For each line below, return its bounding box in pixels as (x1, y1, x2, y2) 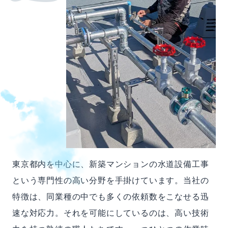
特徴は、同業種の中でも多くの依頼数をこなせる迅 (12, 192, 209, 202)
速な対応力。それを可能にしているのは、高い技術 (12, 209, 209, 218)
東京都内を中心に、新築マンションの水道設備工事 (12, 160, 209, 169)
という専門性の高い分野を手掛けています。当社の (12, 176, 209, 185)
